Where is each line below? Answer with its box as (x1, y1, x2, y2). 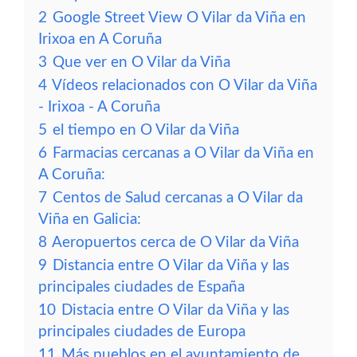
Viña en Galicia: (38, 212, 141, 227)
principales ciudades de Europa (38, 324, 245, 339)
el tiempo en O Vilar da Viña (53, 123, 239, 138)
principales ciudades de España (38, 280, 245, 295)
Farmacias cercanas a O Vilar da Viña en (53, 146, 314, 161)
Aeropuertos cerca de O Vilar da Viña (52, 235, 299, 250)
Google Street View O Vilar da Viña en (53, 10, 306, 25)
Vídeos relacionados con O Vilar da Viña (52, 78, 317, 93)
